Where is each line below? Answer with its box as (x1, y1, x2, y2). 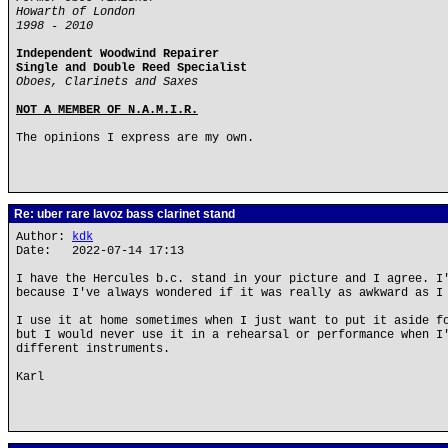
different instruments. (16, 342, 170, 356)
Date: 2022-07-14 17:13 (16, 244, 184, 258)
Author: (16, 230, 72, 244)
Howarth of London (16, 5, 135, 19)
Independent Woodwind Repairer (16, 47, 219, 61)
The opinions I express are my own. (16, 131, 254, 145)
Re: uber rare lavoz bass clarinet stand (11, 207, 235, 221)
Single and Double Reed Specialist (16, 61, 247, 75)
